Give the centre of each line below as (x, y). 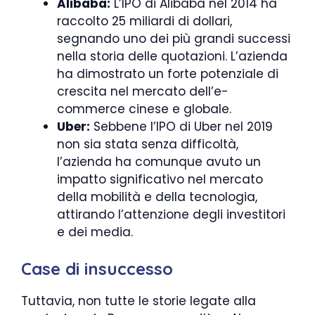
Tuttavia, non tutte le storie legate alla (139, 301)
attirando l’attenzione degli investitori (171, 214)
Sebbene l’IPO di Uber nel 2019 (181, 126)
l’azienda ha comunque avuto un (159, 161)
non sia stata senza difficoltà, (148, 144)
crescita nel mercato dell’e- (143, 91)
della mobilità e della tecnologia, (157, 197)
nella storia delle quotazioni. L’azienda (172, 56)
